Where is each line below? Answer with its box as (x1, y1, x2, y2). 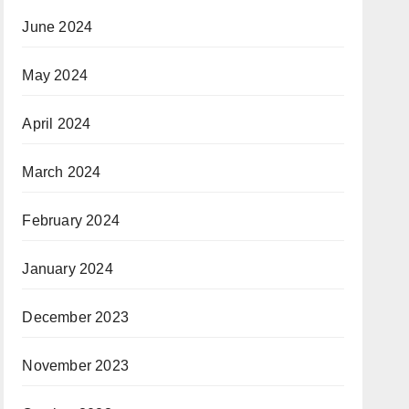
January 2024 (22, 261, 113, 277)
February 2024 (22, 213, 120, 228)
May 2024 (22, 68, 88, 83)
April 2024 (22, 116, 91, 131)
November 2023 (22, 358, 129, 373)
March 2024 (22, 164, 101, 180)
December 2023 (22, 309, 129, 325)
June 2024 (22, 19, 93, 35)
